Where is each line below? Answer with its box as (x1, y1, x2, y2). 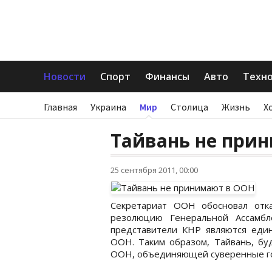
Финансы (145, 70, 189, 83)
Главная (44, 101, 77, 113)
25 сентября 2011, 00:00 (110, 165, 198, 175)
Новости (44, 70, 86, 83)
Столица (171, 101, 208, 113)
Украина (90, 101, 126, 113)
